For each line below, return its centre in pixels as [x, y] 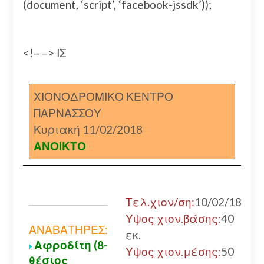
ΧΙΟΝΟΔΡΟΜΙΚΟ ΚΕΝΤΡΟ [103, 96]
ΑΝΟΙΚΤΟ [60, 146]
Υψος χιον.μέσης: [173, 252]
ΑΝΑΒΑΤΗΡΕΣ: [68, 230]
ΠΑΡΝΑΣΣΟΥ [67, 113]
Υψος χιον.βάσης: [173, 219]
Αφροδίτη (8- [71, 245]
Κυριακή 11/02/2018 [88, 129]
